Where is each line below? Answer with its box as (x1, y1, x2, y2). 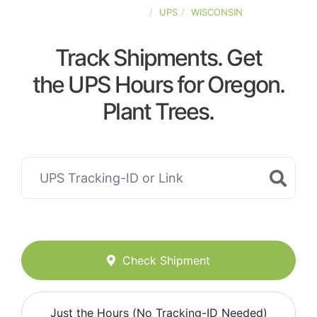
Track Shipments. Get (55, 44, 262, 71)
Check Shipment (122, 253, 210, 268)
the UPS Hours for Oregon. (32, 71, 285, 98)
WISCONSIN (191, 6, 243, 18)
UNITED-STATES (74, 6, 146, 18)
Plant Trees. (103, 98, 214, 125)
